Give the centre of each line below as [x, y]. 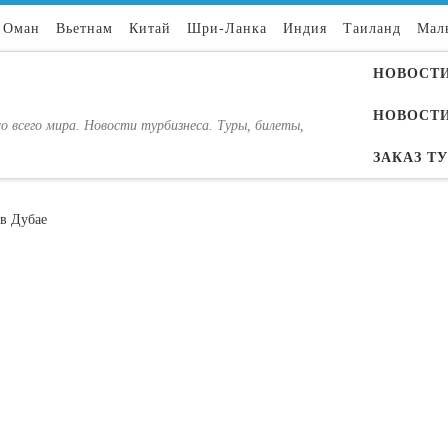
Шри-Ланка [227, 28]
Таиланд [372, 28]
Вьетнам [84, 28]
